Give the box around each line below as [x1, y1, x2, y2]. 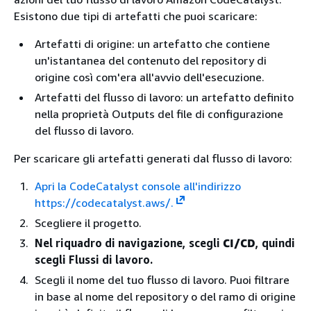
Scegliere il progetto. [35, 216, 142, 230]
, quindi [255, 236, 295, 250]
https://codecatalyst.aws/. [35, 196, 174, 210]
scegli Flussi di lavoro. [35, 253, 153, 267]
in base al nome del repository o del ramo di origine [35, 289, 296, 303]
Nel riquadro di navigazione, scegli [35, 236, 223, 250]
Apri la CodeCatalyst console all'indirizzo [35, 179, 241, 193]
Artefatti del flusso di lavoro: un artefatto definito [35, 90, 294, 104]
